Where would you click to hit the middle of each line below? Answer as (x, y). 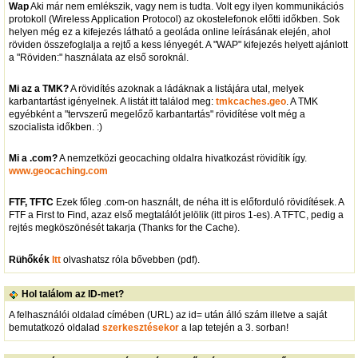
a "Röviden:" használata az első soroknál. (98, 57)
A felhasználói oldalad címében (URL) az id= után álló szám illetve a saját (167, 314)
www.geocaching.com (58, 171)
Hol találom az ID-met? (72, 294)
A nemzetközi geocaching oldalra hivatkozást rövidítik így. (182, 159)
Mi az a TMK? (38, 89)
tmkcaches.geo (251, 102)
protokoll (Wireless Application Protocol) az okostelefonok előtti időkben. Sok (174, 19)
